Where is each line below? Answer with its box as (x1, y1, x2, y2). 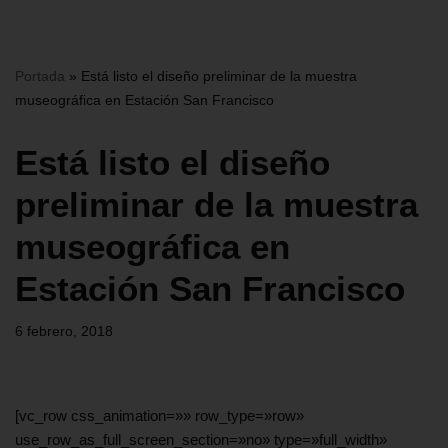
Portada (15, 68, 65, 85)
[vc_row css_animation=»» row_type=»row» (15, 407, 304, 425)
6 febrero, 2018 (15, 324, 113, 340)
